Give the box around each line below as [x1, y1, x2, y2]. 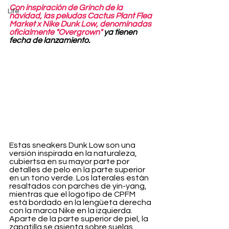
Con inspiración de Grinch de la [9, 4, 124, 12]
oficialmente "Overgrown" [9, 28, 102, 36]
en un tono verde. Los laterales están [9, 174, 150, 182]
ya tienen [102, 28, 139, 36]
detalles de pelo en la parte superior [9, 166, 147, 174]
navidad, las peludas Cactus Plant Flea [9, 12, 153, 20]
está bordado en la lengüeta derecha [9, 198, 153, 207]
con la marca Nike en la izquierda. [9, 207, 134, 215]
